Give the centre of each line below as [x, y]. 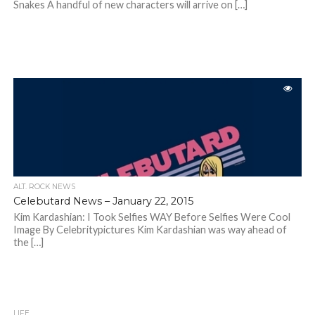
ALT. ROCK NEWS [44, 187]
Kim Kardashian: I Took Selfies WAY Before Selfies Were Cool [152, 217]
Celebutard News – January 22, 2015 [103, 201]
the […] [28, 243]
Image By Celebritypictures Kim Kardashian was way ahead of [150, 230]
